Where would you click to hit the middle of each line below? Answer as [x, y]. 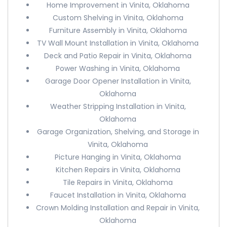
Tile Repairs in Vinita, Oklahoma [118, 182]
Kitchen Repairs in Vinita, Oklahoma [118, 170]
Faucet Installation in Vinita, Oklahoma [118, 195]
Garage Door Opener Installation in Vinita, [118, 81]
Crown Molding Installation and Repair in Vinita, [118, 208]
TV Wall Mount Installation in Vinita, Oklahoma [118, 43]
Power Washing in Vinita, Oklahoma [118, 68]
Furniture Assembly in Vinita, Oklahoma [118, 30]
